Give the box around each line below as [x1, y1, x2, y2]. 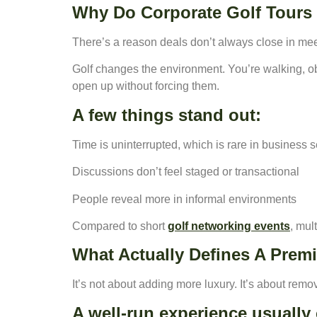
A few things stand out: [72, 105, 261, 125]
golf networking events [168, 219, 290, 232]
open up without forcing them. [72, 80, 219, 93]
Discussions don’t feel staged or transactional [72, 166, 299, 178]
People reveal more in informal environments [72, 192, 296, 205]
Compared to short [72, 219, 168, 232]
